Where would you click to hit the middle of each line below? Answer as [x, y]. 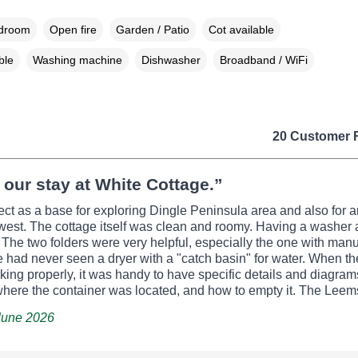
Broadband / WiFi [263, 60]
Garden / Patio [152, 29]
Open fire [73, 29]
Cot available [241, 29]
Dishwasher [171, 60]
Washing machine [77, 60]
